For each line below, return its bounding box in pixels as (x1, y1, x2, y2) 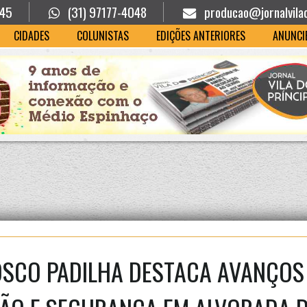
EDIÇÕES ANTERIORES (156, 27, 245, 44)
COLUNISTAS (76, 27, 129, 44)
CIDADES (13, 27, 49, 44)
